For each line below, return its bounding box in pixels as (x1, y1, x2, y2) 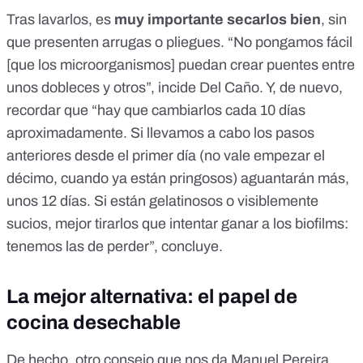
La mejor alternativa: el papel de (6, 286, 297, 308)
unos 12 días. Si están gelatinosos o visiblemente (6, 193, 318, 210)
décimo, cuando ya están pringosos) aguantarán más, (6, 170, 349, 187)
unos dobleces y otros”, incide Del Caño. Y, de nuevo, (6, 79, 343, 96)
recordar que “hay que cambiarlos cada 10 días (6, 102, 305, 119)
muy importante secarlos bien (114, 11, 321, 28)
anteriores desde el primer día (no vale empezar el (6, 147, 325, 164)
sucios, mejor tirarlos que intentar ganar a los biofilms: (6, 216, 348, 233)
